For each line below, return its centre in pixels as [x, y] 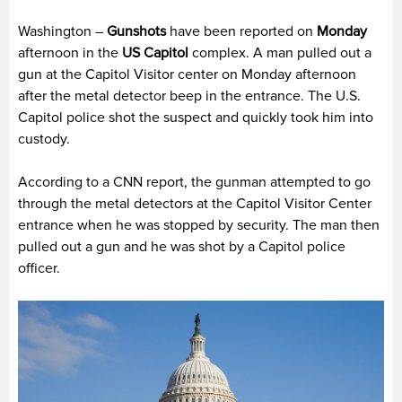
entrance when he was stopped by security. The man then [199, 225]
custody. [44, 139]
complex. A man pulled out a [280, 52]
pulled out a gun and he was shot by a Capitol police [182, 246]
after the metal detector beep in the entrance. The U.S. [189, 96]
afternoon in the [68, 52]
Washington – [62, 31]
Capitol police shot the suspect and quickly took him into [196, 117]
